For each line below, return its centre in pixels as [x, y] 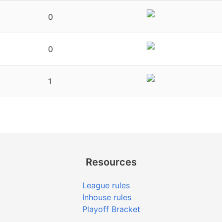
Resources [111, 162]
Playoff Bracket [111, 209]
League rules [106, 185]
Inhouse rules [107, 197]
